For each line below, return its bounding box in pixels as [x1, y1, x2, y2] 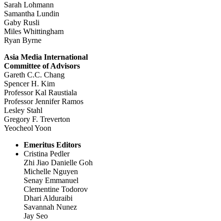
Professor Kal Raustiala [4, 88, 77, 97]
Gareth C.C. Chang [4, 71, 65, 79]
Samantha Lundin [4, 9, 59, 18]
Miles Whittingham [4, 27, 64, 36]
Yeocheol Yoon [4, 124, 51, 133]
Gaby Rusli [4, 18, 39, 27]
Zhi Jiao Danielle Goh [24, 158, 93, 167]
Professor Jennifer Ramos [4, 97, 83, 106]
